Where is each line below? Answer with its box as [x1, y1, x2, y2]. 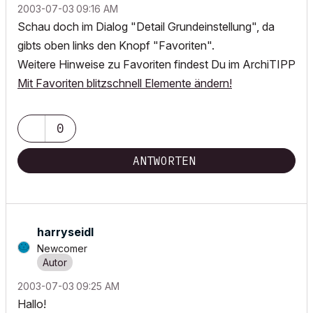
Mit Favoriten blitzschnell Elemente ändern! [17, 76, 232, 90]
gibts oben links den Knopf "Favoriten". [17, 38, 214, 52]
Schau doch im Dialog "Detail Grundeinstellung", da [17, 20, 275, 34]
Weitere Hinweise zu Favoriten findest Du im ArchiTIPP [17, 57, 296, 71]
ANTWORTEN [133, 154, 196, 168]
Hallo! [17, 297, 46, 311]
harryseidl [37, 225, 94, 239]
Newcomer [37, 242, 87, 254]
